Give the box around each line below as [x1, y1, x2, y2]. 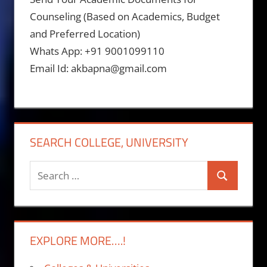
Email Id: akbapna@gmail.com [29, 61, 167, 75]
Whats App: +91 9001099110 [29, 44, 164, 58]
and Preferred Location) [29, 26, 140, 41]
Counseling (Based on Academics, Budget [29, 9, 220, 23]
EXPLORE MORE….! [29, 231, 126, 250]
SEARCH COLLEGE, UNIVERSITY [29, 133, 188, 152]
